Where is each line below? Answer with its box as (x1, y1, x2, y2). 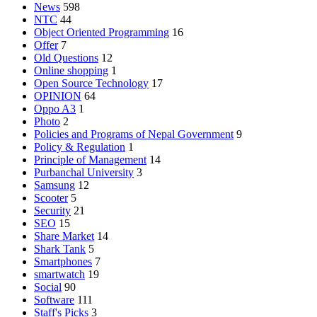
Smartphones (34, 255, 92, 267)
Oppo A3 (34, 102, 76, 115)
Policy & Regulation (34, 140, 125, 153)
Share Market (34, 229, 94, 242)
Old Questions (34, 51, 98, 64)
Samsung (34, 178, 75, 191)
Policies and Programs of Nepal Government (34, 127, 234, 140)
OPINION (34, 89, 81, 102)
